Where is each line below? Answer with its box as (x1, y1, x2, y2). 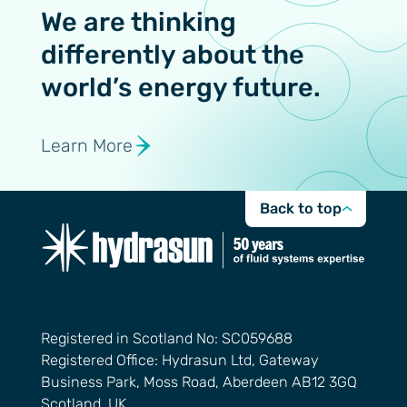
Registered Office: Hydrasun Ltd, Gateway (40, 351, 319, 369)
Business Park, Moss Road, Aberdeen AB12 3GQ (40, 372, 357, 391)
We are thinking (40, 5, 236, 37)
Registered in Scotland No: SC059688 (40, 329, 293, 347)
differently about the (40, 38, 304, 70)
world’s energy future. (40, 71, 321, 103)
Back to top (259, 200, 342, 218)
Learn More (40, 134, 133, 156)
